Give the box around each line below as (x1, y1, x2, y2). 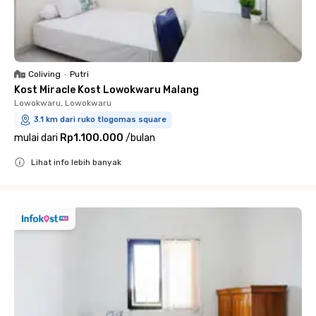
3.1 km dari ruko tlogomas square (34, 114, 166, 124)
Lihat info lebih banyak (31, 157, 121, 167)
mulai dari (14, 131, 58, 144)
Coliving (28, 68, 61, 79)
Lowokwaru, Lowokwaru (14, 97, 111, 108)
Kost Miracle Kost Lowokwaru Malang (14, 83, 199, 96)
